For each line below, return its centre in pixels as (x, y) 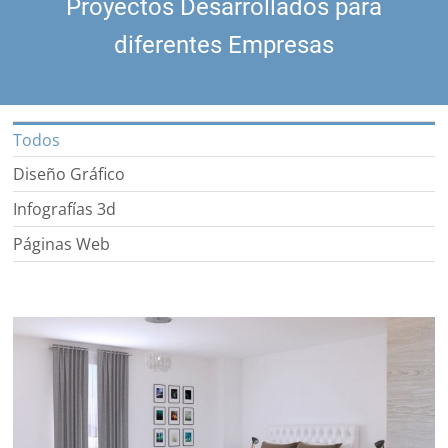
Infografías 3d (65, 208)
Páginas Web (62, 243)
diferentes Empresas (224, 44)
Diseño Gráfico (69, 173)
